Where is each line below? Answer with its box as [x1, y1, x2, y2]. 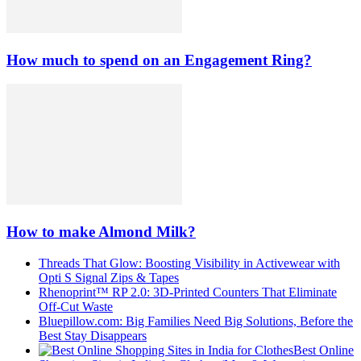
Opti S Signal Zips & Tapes [39, 270, 179, 284]
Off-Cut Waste [39, 299, 113, 313]
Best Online [293, 342, 354, 357]
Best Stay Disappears [39, 328, 147, 342]
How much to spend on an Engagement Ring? [6, 51, 312, 68]
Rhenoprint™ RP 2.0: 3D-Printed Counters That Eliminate [39, 284, 337, 299]
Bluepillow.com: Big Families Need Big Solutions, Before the [39, 313, 353, 328]
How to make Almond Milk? [6, 223, 196, 240]
